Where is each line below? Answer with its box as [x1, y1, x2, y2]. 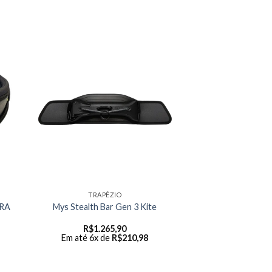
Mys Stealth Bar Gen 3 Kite [53, 201, 157, 212]
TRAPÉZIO [88, 191, 122, 199]
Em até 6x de [61, 233, 112, 243]
